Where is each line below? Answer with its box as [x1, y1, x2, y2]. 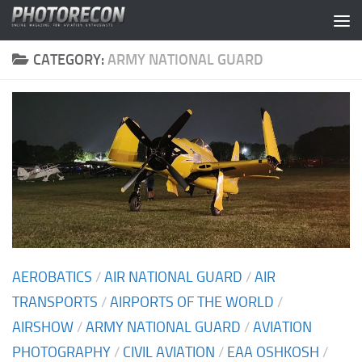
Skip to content [22, 15, 131, 36]
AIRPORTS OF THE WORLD [110, 293, 274, 312]
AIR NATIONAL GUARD [104, 268, 242, 287]
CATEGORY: [33, 51, 108, 69]
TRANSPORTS [12, 293, 98, 312]
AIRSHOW [12, 318, 74, 337]
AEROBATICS [12, 268, 92, 287]
